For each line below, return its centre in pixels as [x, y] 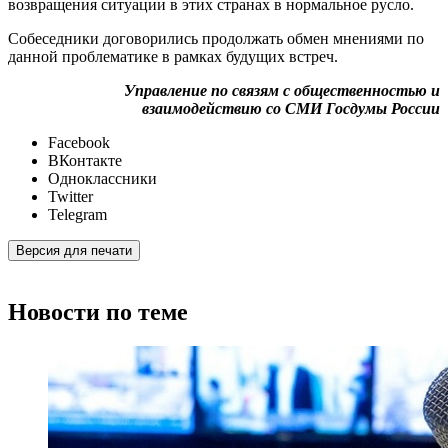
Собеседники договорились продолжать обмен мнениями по [216, 39]
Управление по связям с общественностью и [282, 91]
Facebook [79, 143]
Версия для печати [74, 251]
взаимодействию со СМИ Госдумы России [291, 109]
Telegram [77, 215]
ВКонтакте [85, 161]
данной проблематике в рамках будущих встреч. [173, 57]
